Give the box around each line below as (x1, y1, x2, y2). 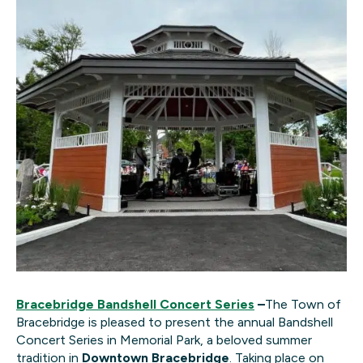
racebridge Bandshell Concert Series (24, 296, 254, 312)
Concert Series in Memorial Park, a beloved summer (16, 331, 312, 348)
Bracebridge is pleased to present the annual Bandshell (16, 314, 333, 330)
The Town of (265, 296, 341, 312)
